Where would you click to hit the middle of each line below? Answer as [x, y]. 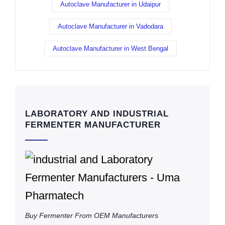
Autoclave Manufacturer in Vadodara [110, 27]
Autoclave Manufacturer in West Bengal [110, 49]
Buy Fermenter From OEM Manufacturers [92, 216]
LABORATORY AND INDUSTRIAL [97, 114]
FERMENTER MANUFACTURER [93, 125]
